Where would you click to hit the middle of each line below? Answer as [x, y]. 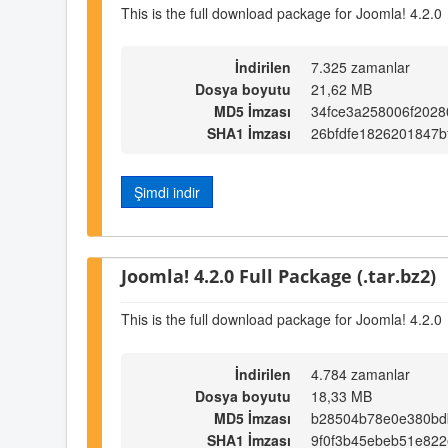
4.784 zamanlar [360, 373]
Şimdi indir [167, 192]
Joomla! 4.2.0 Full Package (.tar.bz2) [278, 275]
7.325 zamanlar [360, 67]
